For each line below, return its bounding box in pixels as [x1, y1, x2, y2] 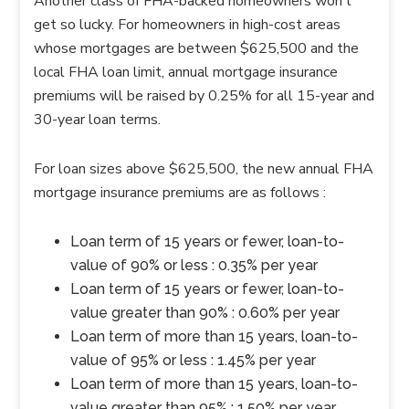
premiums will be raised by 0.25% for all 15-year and [34, 86, 375, 106]
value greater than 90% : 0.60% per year [70, 304, 341, 321]
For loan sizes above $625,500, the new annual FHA [34, 159, 374, 179]
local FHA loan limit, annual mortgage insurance [34, 62, 339, 82]
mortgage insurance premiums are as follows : [34, 183, 327, 203]
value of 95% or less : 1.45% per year [70, 351, 317, 369]
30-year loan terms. [34, 110, 162, 130]
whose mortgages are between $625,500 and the [34, 38, 360, 58]
